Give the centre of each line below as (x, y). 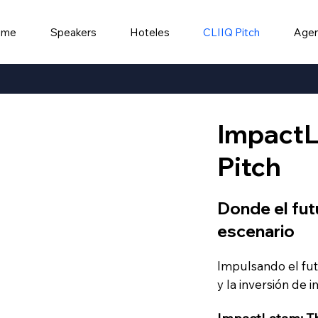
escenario (256, 231)
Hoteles (150, 32)
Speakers (73, 32)
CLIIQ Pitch (232, 32)
